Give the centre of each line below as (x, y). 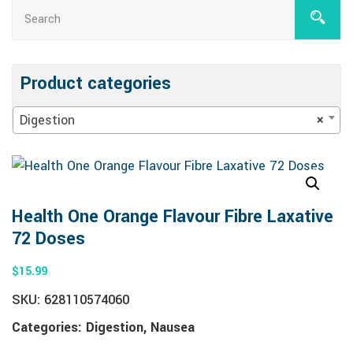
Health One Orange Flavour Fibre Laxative (173, 217)
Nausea (173, 327)
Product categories (96, 84)
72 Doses (48, 239)
